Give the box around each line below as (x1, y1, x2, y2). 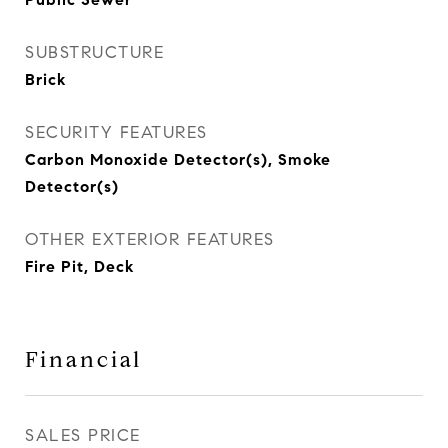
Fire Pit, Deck (25, 257, 134, 276)
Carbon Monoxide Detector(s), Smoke (25, 150, 331, 169)
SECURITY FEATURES (25, 122, 208, 143)
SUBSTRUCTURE (25, 42, 164, 63)
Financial (25, 346, 142, 373)
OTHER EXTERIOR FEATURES (25, 229, 275, 250)
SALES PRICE (25, 425, 141, 446)
